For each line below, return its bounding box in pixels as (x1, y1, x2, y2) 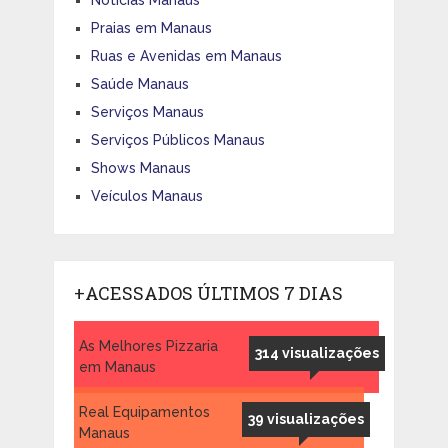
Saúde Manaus (90, 75, 189, 92)
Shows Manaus (90, 159, 191, 176)
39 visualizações (247, 410, 364, 427)
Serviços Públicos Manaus (90, 131, 265, 148)
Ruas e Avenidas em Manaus (90, 47, 282, 64)
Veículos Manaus (90, 187, 203, 204)
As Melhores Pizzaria (78, 337, 218, 354)
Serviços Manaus (90, 103, 204, 120)
